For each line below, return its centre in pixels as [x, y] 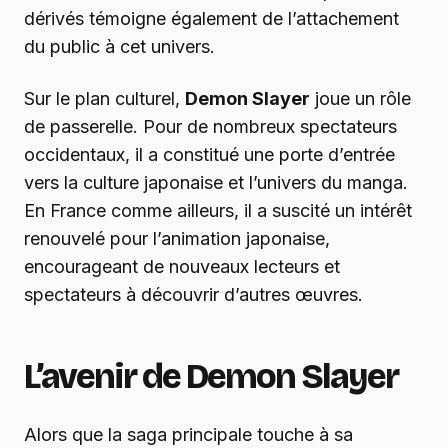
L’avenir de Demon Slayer [211, 376]
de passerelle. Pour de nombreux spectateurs [210, 126]
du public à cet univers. [119, 46]
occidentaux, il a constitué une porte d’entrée [209, 154]
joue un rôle [360, 98]
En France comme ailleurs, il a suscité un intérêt [218, 210]
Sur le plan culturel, [104, 98]
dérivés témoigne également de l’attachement [211, 18]
